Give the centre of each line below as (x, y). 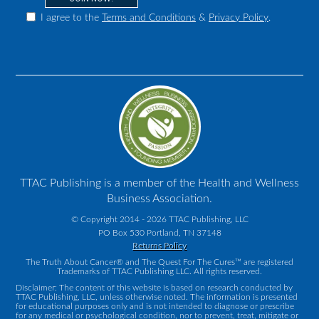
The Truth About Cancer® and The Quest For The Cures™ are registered (159, 262)
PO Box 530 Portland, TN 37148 (159, 232)
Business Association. (159, 198)
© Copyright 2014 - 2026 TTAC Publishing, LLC (159, 219)
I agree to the (68, 18)
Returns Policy (159, 245)
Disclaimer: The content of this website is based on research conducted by (155, 287)
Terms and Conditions (149, 18)
